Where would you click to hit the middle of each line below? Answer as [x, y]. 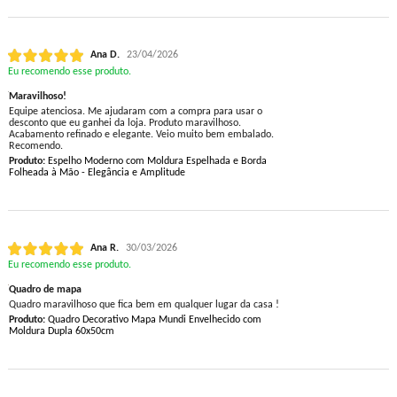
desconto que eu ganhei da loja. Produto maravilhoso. [125, 124]
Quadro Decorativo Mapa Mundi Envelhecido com [153, 320]
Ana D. [105, 55]
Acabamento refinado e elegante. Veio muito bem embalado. [141, 135]
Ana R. [104, 249]
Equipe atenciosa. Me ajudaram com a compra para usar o [135, 112]
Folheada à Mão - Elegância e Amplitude [97, 173]
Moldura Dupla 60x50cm [61, 332]
